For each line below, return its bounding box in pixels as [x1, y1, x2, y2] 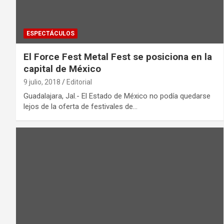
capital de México [23, 63, 101, 75]
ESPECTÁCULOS [26, 30, 74, 37]
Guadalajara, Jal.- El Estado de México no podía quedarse [23, 91, 210, 101]
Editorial [66, 78, 92, 86]
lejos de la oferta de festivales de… [23, 102, 137, 111]
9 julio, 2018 [23, 78, 60, 86]
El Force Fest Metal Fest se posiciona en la [23, 51, 212, 63]
